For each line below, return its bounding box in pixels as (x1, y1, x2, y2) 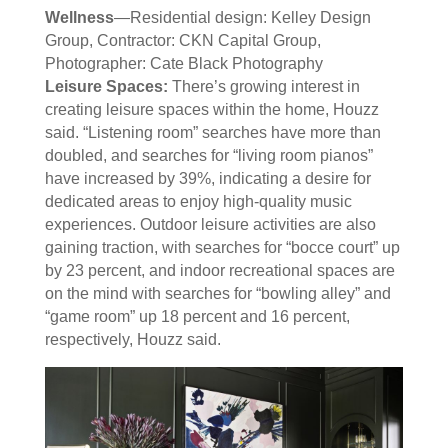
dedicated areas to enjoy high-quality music (44, 193, 352, 211)
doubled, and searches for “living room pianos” (44, 147, 373, 165)
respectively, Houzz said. (44, 331, 221, 349)
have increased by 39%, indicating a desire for (44, 170, 371, 188)
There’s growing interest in (171, 78, 360, 96)
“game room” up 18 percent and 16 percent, (44, 308, 350, 326)
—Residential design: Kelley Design (113, 9, 371, 27)
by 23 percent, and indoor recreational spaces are (44, 262, 395, 280)
